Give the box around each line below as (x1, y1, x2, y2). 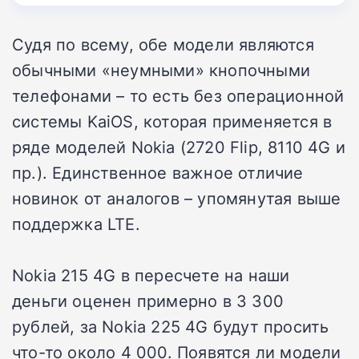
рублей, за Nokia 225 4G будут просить (12, 314, 329, 337)
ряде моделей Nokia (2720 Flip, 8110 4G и (12, 135, 345, 158)
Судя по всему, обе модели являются (12, 32, 314, 55)
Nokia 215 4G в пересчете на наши (12, 263, 290, 286)
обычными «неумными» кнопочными (12, 58, 311, 81)
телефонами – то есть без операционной (12, 83, 345, 107)
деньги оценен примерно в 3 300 (12, 288, 284, 312)
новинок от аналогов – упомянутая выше (12, 186, 341, 209)
